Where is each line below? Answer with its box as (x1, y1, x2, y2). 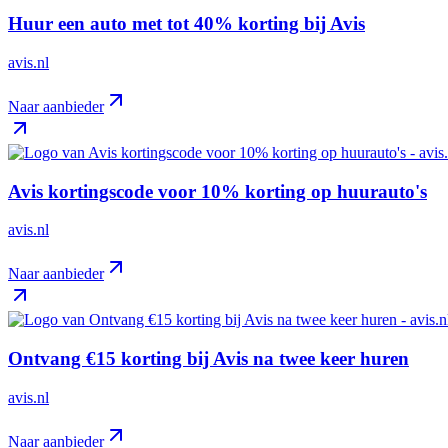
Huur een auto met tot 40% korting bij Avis (8, 13, 365, 35)
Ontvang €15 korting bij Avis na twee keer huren (8, 348, 409, 370)
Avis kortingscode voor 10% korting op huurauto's (8, 180, 427, 202)
